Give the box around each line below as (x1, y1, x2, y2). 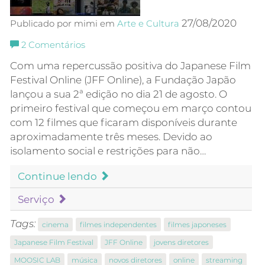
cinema (42, 220, 69, 230)
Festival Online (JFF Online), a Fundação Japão (10, 74, 236, 86)
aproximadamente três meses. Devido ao (10, 131, 212, 143)
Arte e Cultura (117, 18, 179, 30)
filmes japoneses (168, 220, 227, 230)
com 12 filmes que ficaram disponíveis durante (10, 117, 237, 129)
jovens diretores (154, 238, 209, 247)
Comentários (26, 40, 85, 51)
